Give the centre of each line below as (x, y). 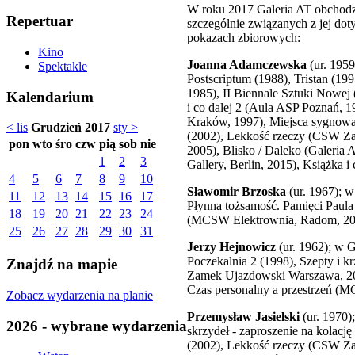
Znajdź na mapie (62, 265)
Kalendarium (50, 97)
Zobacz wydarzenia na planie (80, 295)
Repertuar (40, 21)
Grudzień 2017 (71, 128)
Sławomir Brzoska (237, 191)
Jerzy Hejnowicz (231, 246)
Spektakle (63, 66)
